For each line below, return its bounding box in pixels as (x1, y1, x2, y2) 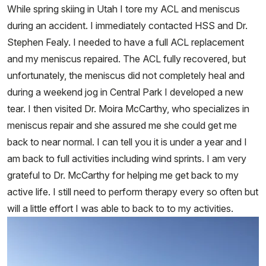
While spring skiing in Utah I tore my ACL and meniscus (7, 3, 240, 15)
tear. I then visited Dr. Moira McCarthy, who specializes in (7, 103, 249, 115)
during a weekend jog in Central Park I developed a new (7, 86, 243, 99)
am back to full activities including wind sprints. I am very (7, 153, 246, 165)
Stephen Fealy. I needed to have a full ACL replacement (7, 36, 244, 49)
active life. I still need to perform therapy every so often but (7, 186, 258, 198)
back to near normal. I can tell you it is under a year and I (7, 136, 247, 148)
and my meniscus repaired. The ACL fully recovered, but (7, 53, 246, 65)
